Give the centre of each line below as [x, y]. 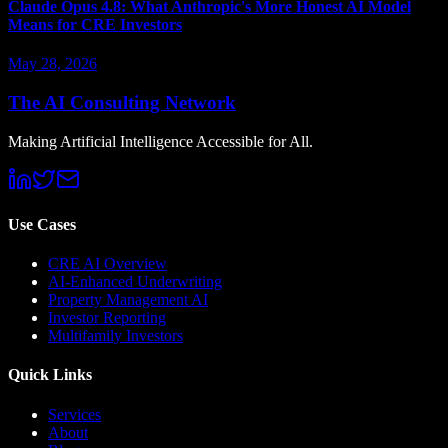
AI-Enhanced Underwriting [135, 282]
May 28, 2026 [52, 64]
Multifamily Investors [115, 336]
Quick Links [50, 375]
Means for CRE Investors [95, 24]
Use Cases [42, 224]
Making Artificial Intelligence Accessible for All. [160, 141]
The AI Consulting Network [122, 102]
